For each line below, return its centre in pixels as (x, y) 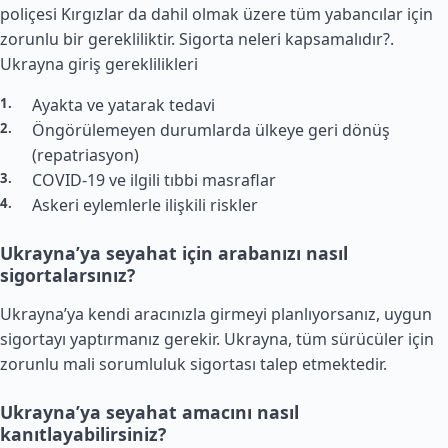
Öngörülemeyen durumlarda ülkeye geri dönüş (211, 130)
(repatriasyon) (85, 155)
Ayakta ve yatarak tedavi (123, 105)
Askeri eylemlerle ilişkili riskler (145, 205)
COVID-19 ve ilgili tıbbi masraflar (154, 180)
